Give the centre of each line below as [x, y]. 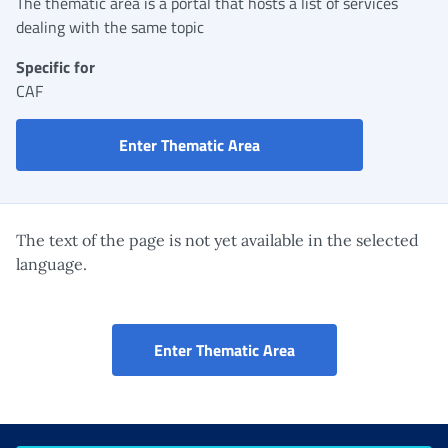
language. [51, 263]
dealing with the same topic [110, 26]
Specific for [55, 66]
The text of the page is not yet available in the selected [217, 239]
